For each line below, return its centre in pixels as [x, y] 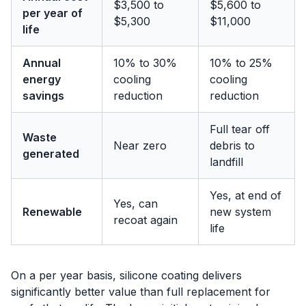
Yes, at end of [246, 195]
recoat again [145, 220]
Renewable [52, 212]
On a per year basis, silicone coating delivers [126, 275]
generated [51, 154]
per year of [53, 13]
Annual [42, 63]
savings [43, 96]
